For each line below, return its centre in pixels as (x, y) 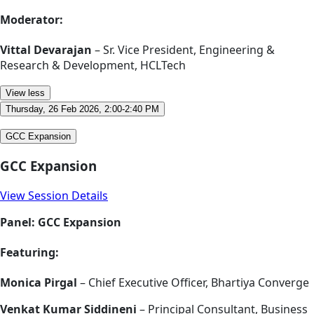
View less (25, 93)
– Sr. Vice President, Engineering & (183, 50)
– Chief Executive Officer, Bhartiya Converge (193, 283)
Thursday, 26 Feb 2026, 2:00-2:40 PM (82, 109)
